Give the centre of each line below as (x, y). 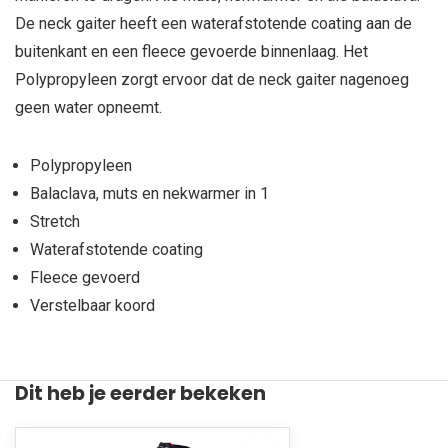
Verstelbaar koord (92, 305)
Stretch (55, 221)
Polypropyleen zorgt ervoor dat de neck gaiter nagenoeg (212, 79)
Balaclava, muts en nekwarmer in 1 (149, 193)
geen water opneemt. (88, 107)
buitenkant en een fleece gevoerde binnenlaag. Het (191, 51)
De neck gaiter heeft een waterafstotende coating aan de (213, 23)
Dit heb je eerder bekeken (140, 393)
